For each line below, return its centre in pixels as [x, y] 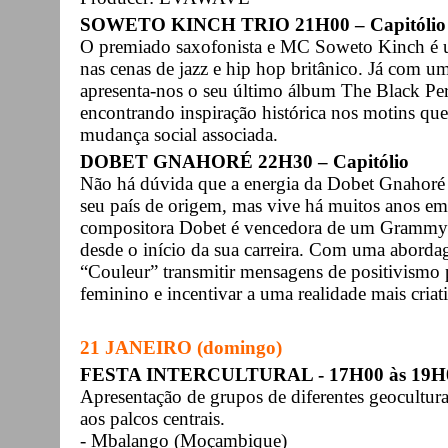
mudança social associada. [179, 134]
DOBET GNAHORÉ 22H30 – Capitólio [244, 161]
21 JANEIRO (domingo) [181, 347]
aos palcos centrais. [152, 418]
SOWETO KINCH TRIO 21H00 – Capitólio [263, 24]
